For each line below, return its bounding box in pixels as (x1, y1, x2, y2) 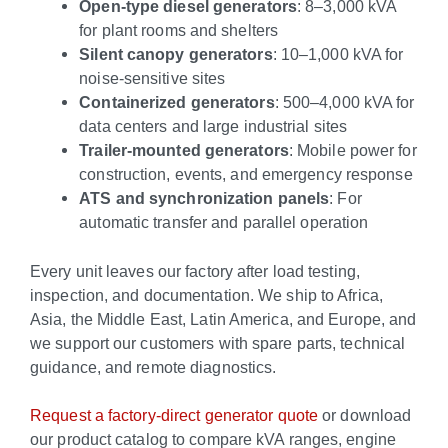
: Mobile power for (288, 141, 417, 160)
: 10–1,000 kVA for (272, 45, 404, 64)
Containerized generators (79, 93, 275, 112)
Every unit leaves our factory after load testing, (30, 261, 360, 280)
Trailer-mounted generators (79, 141, 289, 160)
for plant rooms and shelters (79, 21, 279, 40)
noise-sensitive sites (79, 69, 226, 88)
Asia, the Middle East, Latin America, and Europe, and (30, 309, 417, 328)
